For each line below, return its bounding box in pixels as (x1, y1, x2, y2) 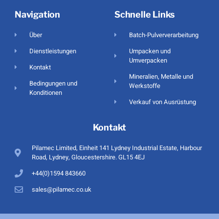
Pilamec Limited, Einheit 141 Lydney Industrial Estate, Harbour (32, 143, 202, 153)
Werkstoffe (129, 81, 161, 91)
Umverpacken (129, 56, 168, 66)
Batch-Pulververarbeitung (129, 30, 199, 40)
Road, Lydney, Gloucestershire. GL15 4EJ (32, 153, 145, 162)
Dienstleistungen (29, 46, 77, 56)
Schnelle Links (114, 9, 175, 20)
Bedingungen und (29, 79, 78, 88)
